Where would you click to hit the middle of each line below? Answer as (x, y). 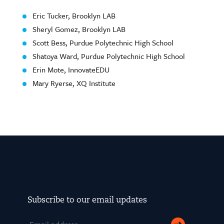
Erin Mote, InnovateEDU (71, 70)
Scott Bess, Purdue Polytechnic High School (103, 43)
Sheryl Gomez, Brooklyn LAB (79, 29)
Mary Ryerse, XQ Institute (74, 83)
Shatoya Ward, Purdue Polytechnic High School (109, 56)
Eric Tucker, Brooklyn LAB (74, 16)
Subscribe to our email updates (87, 201)
